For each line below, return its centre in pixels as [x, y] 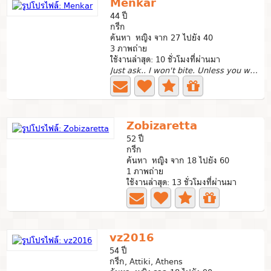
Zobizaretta [162, 126]
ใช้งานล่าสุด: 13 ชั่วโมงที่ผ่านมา [182, 182]
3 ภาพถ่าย [129, 48]
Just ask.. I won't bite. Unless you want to [254, 70]
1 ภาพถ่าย [145, 171]
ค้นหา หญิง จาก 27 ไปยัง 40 [162, 38]
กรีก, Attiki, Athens [146, 261]
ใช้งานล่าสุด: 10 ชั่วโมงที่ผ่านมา [165, 59]
